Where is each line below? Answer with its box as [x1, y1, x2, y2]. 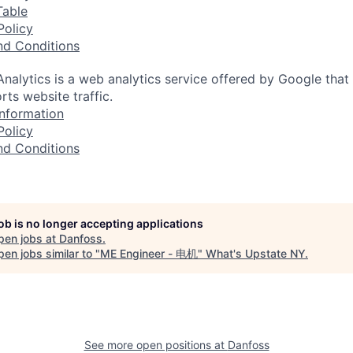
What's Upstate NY [206, 247, 305, 260]
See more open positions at [84, 338, 228, 351]
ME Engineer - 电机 [100, 247, 198, 260]
